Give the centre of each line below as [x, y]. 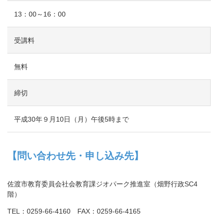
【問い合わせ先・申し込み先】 [75, 155]
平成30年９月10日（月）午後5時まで [72, 119]
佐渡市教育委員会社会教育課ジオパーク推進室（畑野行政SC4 [102, 184]
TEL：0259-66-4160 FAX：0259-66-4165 [74, 211]
